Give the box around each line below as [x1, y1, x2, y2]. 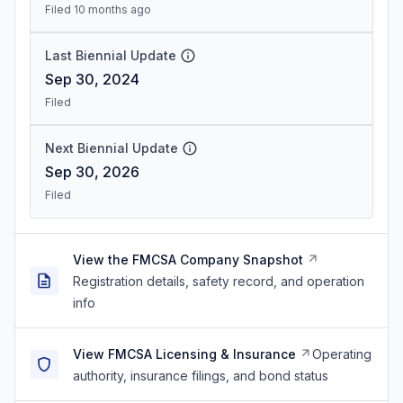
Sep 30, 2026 [45, 163, 139, 181]
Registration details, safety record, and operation [73, 273, 364, 289]
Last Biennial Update [45, 48, 176, 63]
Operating [312, 346, 372, 362]
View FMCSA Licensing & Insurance [73, 346, 296, 362]
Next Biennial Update [45, 140, 178, 156]
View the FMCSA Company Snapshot [73, 252, 303, 267]
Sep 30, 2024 [45, 70, 139, 88]
